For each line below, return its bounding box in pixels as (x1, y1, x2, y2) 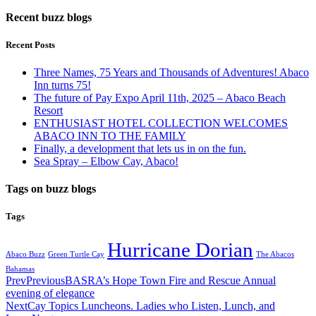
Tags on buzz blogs (6, 183, 96, 195)
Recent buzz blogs (6, 11, 92, 23)
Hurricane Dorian (107, 238, 253, 261)
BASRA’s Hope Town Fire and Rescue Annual (65, 274, 276, 286)
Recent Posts (6, 39, 55, 50)
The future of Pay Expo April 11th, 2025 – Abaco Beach (34, 92, 286, 104)
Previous (26, 274, 65, 286)
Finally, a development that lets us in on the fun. (34, 142, 246, 155)
